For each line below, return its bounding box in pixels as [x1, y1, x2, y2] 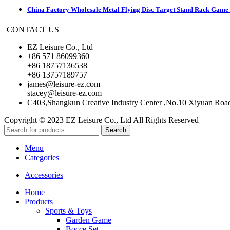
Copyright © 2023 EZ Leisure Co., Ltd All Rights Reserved [4, 116, 199, 125]
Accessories [25, 170, 63, 180]
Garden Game [66, 216, 111, 225]
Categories [25, 153, 59, 162]
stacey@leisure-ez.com [27, 89, 102, 98]
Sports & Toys [45, 206, 92, 216]
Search [105, 126, 126, 135]
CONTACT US [7, 25, 59, 34]
